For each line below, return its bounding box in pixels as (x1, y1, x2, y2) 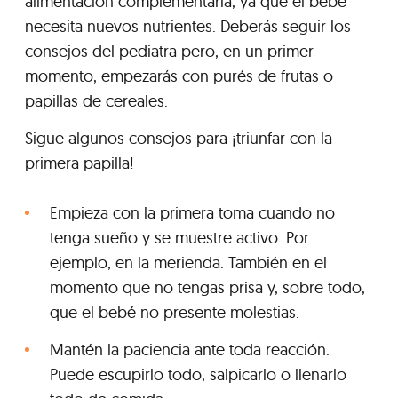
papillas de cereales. (25, 90, 168, 111)
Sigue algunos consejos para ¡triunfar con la (25, 127, 332, 148)
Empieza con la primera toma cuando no (50, 202, 335, 223)
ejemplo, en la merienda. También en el (50, 251, 327, 273)
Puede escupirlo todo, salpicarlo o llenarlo (50, 363, 346, 385)
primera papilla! (25, 152, 134, 173)
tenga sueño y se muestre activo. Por (50, 227, 309, 248)
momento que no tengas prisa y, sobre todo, (50, 276, 365, 298)
